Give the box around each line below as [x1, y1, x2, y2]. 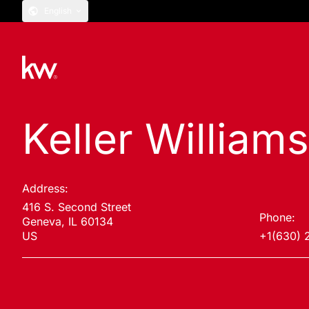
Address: [22, 181, 68, 195]
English [44, 6, 72, 16]
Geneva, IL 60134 [22, 215, 113, 228]
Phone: [259, 210, 295, 224]
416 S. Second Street [22, 200, 131, 214]
